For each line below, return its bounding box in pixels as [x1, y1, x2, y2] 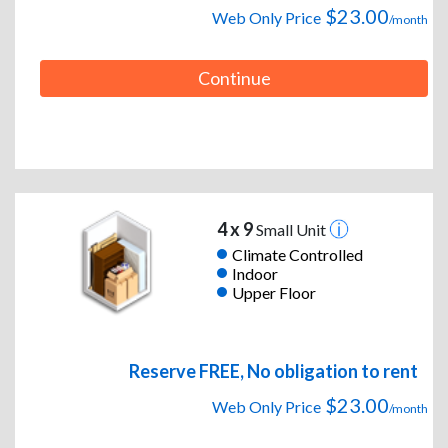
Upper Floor [231, 282, 316, 302]
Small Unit [252, 220, 329, 240]
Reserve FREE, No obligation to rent [129, 360, 418, 383]
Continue [197, 67, 271, 90]
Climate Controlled [231, 244, 363, 264]
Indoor [231, 263, 278, 283]
